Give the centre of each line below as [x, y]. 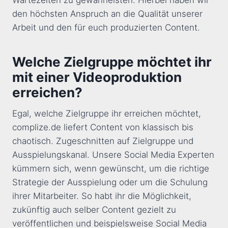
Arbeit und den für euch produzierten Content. [106, 28]
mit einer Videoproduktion [97, 77]
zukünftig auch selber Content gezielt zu [94, 210]
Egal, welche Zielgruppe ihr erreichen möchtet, [107, 114]
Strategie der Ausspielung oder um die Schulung [110, 182]
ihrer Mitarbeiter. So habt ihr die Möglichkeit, [102, 196]
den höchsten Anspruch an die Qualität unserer [107, 14]
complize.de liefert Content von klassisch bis [103, 127]
